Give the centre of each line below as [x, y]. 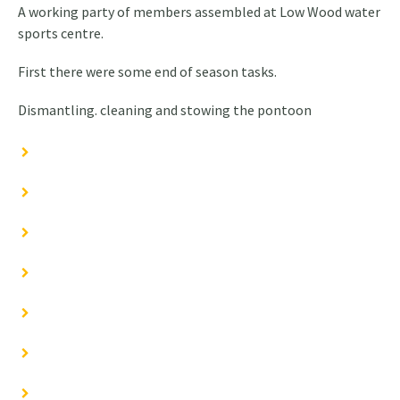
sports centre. [61, 33]
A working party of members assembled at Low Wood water [199, 12]
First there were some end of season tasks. [147, 72]
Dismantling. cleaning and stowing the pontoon [165, 110]
